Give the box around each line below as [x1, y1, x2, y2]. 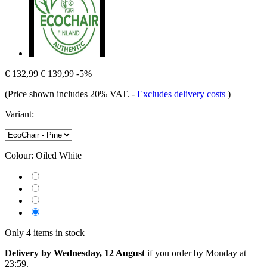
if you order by [145, 247, 206, 258]
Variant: [5, 108, 34, 119]
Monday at [206, 247, 246, 258]
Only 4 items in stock [5, 227, 85, 238]
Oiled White [36, 150, 82, 160]
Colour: [5, 150, 33, 160]
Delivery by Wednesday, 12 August [5, 247, 145, 258]
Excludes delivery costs [137, 88, 225, 99]
